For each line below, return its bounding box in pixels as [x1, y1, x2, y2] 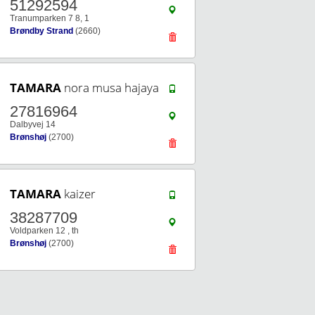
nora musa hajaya [61, 79, 159, 96]
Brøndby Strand [10, 26, 73, 36]
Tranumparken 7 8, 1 [10, 13, 89, 23]
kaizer [61, 186, 96, 202]
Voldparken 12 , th [10, 226, 79, 236]
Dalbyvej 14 [10, 120, 56, 129]
